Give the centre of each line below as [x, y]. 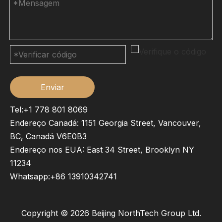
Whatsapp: [30, 176]
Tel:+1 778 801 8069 [49, 110]
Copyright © [46, 213]
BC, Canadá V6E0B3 [48, 136]
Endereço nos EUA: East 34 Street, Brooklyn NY [102, 150]
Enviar [52, 87]
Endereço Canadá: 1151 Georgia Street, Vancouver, [106, 123]
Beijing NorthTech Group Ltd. [145, 213]
